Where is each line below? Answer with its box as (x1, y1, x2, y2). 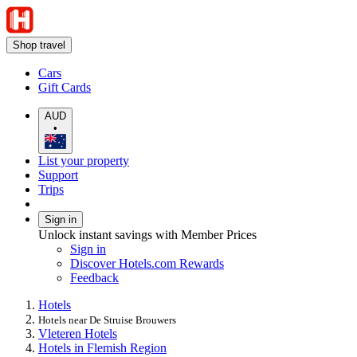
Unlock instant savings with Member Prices (38, 227, 257, 241)
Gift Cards (38, 80, 91, 94)
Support (38, 167, 78, 182)
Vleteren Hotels (38, 326, 117, 340)
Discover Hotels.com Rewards (70, 256, 224, 270)
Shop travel (13, 39, 65, 51)
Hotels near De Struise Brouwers (38, 313, 176, 326)
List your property (38, 153, 129, 167)
